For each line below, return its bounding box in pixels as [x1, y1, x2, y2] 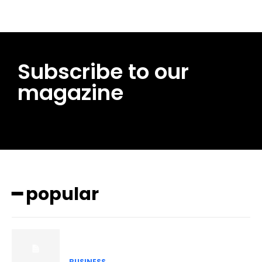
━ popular [12, 182, 99, 207]
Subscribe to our [18, 57, 189, 87]
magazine [18, 78, 123, 108]
